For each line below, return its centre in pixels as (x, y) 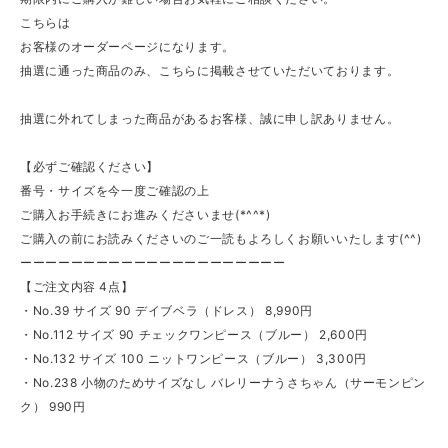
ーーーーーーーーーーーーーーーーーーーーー (153, 262)
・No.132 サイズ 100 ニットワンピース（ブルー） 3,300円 (194, 358)
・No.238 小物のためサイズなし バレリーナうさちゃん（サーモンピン (223, 382)
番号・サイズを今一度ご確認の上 (115, 190)
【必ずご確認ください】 (90, 166)
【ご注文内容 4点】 (77, 286)
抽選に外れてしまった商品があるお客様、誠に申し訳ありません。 (210, 118)
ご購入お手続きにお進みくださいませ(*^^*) (145, 214)
